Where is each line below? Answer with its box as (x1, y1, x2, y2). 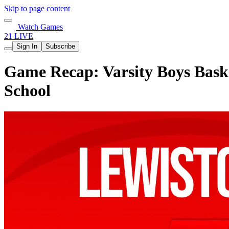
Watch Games (16, 22, 63, 31)
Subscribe (45, 42, 75, 50)
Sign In (16, 42, 37, 50)
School (4, 81, 51, 100)
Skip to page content (4, 4, 70, 13)
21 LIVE (4, 32, 33, 40)
